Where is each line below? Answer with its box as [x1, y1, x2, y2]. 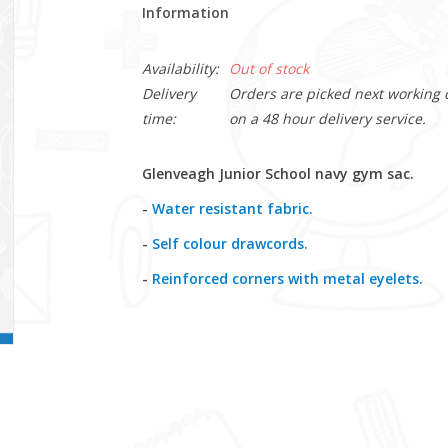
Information [141, 3, 229, 22]
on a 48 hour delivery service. [228, 109, 426, 128]
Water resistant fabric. [151, 199, 313, 218]
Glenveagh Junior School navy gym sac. [141, 164, 414, 183]
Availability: [141, 59, 219, 78]
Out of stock [228, 59, 309, 78]
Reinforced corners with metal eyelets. [151, 269, 423, 288]
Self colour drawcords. [151, 234, 308, 253]
